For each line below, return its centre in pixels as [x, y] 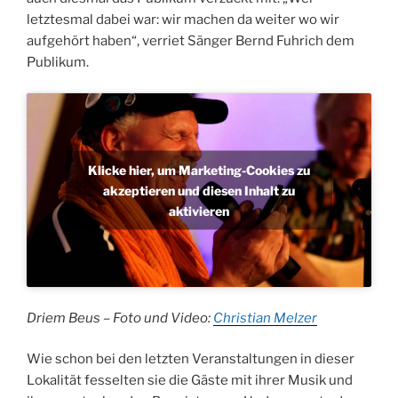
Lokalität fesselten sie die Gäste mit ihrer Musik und [190, 381]
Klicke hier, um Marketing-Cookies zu [199, 170]
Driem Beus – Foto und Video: [120, 318]
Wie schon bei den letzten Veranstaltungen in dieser [191, 359]
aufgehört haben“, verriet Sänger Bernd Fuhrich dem [191, 41]
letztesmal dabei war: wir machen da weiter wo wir [183, 20]
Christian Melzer [265, 318]
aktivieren [199, 211]
